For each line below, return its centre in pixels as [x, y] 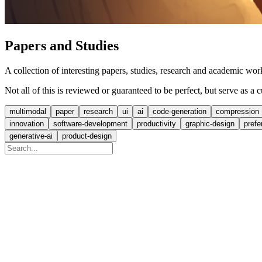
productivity [156, 123]
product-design [87, 136]
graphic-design [210, 123]
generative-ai [31, 136]
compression [237, 111]
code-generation [180, 111]
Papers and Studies [62, 45]
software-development [90, 123]
